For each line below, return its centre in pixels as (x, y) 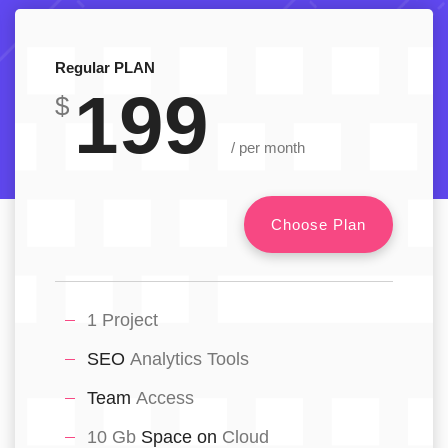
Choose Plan (318, 224)
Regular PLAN (105, 67)
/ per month (268, 147)
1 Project (122, 319)
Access (165, 397)
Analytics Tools (189, 358)
